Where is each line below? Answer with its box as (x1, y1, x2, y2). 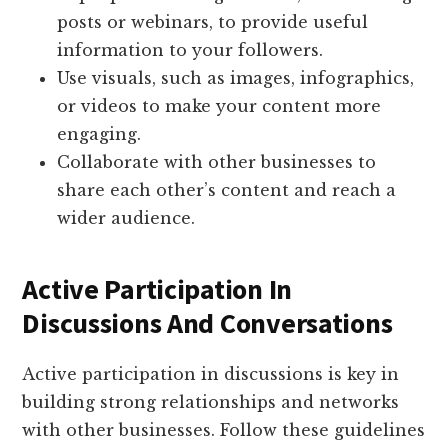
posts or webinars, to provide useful (57, 12, 369, 33)
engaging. (57, 124, 142, 145)
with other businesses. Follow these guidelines (22, 420, 426, 441)
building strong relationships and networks (22, 392, 400, 413)
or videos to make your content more (57, 96, 382, 117)
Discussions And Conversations (22, 305, 393, 342)
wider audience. (57, 208, 196, 229)
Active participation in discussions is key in (22, 364, 400, 385)
